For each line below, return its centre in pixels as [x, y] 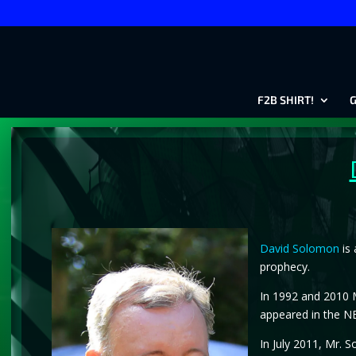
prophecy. [284, 266]
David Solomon [299, 248]
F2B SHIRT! [285, 99]
